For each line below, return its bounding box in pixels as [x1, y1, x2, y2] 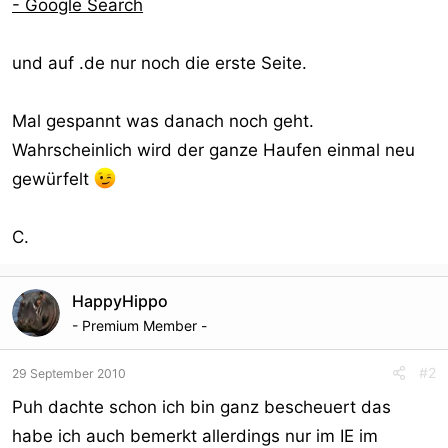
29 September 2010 [12, 366, 126, 381]
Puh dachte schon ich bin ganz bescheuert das [12, 397, 391, 417]
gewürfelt [12, 169, 94, 189]
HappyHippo [72, 291, 168, 311]
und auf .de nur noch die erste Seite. [12, 53, 307, 73]
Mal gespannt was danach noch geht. [12, 111, 314, 131]
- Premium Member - [72, 317, 207, 334]
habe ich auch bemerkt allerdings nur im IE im [12, 426, 378, 446]
